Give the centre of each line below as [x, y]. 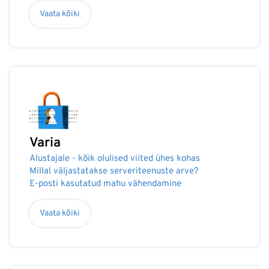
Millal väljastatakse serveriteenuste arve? [114, 171]
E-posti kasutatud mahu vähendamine [105, 184]
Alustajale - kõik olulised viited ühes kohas [115, 159]
